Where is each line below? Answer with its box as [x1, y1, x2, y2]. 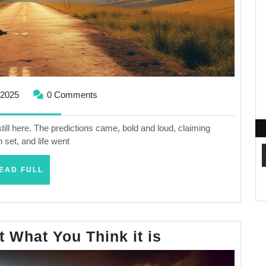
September [18, 88, 61, 99]
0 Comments [47, 89, 98, 100]
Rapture [161, 245, 221, 262]
